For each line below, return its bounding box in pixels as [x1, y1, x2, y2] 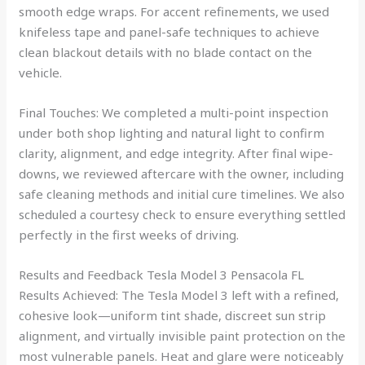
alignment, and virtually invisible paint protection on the [19, 327, 346, 344]
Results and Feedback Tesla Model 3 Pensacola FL [19, 266, 305, 283]
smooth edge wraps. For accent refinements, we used [19, 2, 330, 20]
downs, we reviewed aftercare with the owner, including [19, 165, 345, 182]
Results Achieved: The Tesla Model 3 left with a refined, [19, 286, 340, 303]
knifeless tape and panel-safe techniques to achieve [19, 23, 320, 40]
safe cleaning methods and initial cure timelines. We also [19, 185, 345, 202]
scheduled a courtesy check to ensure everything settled [19, 205, 346, 222]
